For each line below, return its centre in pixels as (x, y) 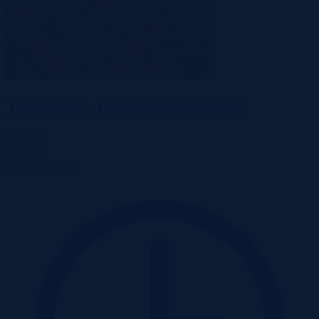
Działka (23, 164)
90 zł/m (22, 152)
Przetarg (62, 164)
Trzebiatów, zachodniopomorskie (126, 106)
